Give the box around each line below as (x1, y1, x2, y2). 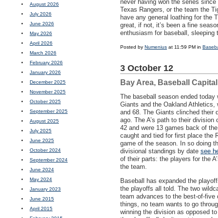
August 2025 (30, 118, 59, 124)
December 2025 (30, 79, 66, 85)
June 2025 (30, 138, 54, 143)
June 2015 (30, 196, 54, 201)
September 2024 (30, 157, 68, 163)
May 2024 (30, 177, 52, 182)
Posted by (120, 44, 145, 50)
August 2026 (30, 1, 59, 7)
